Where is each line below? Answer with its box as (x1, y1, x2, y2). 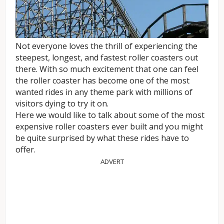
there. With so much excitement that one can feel (15, 63, 198, 74)
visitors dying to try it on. (15, 97, 110, 109)
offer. (15, 143, 35, 155)
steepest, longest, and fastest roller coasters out (15, 51, 198, 63)
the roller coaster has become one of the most (15, 74, 189, 86)
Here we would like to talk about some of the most (15, 109, 204, 120)
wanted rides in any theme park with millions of (15, 86, 192, 97)
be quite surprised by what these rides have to (15, 132, 189, 143)
